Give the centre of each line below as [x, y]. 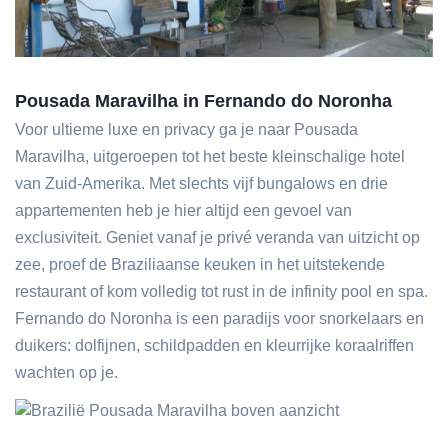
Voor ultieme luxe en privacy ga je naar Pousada [186, 129]
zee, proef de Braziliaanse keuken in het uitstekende [200, 264]
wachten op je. [66, 372]
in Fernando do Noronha [285, 101]
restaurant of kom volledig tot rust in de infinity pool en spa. [221, 291]
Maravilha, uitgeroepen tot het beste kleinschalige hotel [210, 156]
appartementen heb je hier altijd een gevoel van [183, 210]
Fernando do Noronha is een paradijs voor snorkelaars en [219, 318]
